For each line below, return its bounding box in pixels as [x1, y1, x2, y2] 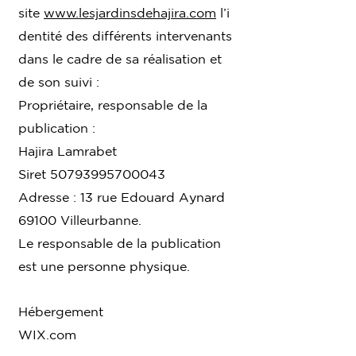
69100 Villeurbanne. [18, 212, 141, 227]
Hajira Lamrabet [18, 143, 117, 158]
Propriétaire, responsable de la [18, 97, 207, 112]
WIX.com [18, 327, 76, 342]
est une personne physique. [18, 258, 190, 273]
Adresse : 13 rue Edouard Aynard [18, 189, 225, 204]
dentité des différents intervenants [18, 28, 232, 43]
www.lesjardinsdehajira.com [44, 5, 216, 20]
